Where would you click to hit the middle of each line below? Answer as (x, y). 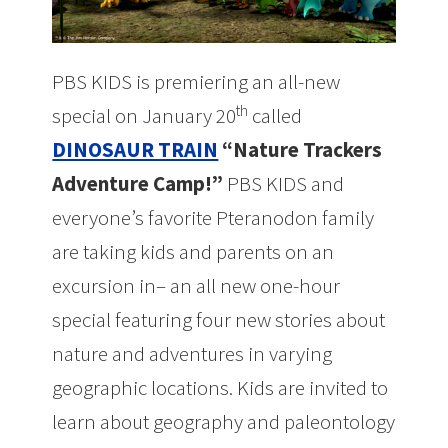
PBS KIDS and (284, 184)
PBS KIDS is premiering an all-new (196, 82)
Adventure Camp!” (138, 184)
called (275, 116)
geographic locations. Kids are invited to (220, 388)
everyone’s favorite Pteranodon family (213, 218)
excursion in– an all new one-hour (196, 286)
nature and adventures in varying (192, 354)
